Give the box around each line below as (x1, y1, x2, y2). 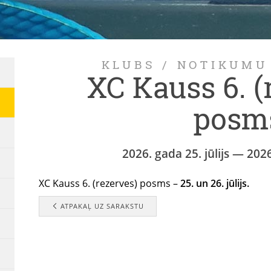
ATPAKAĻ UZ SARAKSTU (57, 201, 144, 211)
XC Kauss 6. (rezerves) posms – (38, 177, 180, 191)
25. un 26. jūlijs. (180, 177, 249, 191)
